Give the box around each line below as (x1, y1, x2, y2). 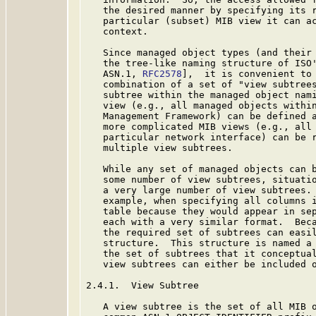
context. (86, 26, 148, 37)
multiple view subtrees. (86, 142, 233, 153)
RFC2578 (142, 68, 182, 79)
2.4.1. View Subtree (86, 280, 199, 291)
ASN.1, (86, 68, 142, 79)
